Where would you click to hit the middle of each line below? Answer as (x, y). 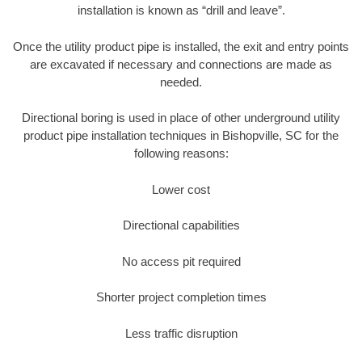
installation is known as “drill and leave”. (181, 11)
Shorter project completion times (181, 297)
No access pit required (181, 261)
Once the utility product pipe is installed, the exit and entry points (181, 46)
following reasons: (181, 154)
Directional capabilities (181, 225)
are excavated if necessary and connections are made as (181, 64)
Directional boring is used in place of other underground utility (181, 118)
